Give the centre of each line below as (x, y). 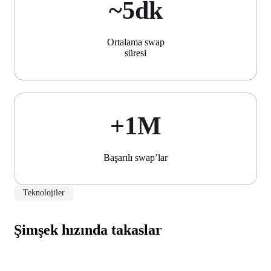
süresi (135, 53)
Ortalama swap (135, 42)
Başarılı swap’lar (135, 158)
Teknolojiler (44, 193)
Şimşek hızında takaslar (88, 230)
